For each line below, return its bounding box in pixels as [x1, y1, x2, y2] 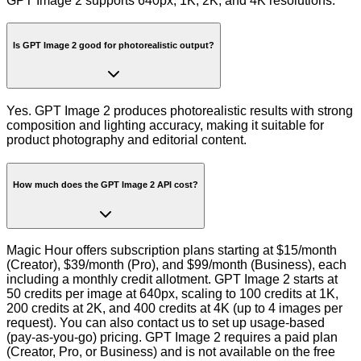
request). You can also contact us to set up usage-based [6, 316, 325, 330]
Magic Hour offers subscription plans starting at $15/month [6, 243, 337, 258]
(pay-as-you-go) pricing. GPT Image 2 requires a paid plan [6, 330, 338, 345]
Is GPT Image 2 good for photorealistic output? [13, 39, 214, 50]
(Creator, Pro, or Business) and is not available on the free [6, 345, 335, 359]
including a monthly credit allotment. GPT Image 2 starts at [6, 272, 338, 287]
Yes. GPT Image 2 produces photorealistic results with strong [6, 103, 353, 118]
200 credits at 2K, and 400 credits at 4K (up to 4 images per [6, 301, 342, 316]
